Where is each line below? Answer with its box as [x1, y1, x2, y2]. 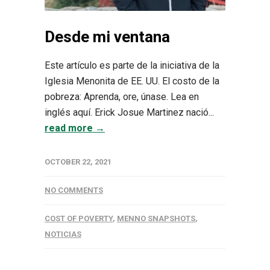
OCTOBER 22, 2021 [45, 157, 111, 166]
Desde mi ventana [45, 27, 170, 46]
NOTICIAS [45, 229, 81, 239]
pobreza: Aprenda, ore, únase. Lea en [45, 90, 199, 102]
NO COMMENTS [45, 185, 103, 195]
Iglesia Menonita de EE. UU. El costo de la [45, 75, 219, 87]
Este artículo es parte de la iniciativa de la [45, 59, 219, 71]
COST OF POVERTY [45, 213, 113, 223]
